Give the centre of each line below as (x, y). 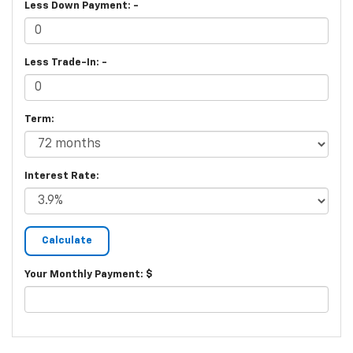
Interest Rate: (62, 176)
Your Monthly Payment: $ (89, 275)
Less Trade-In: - (66, 63)
